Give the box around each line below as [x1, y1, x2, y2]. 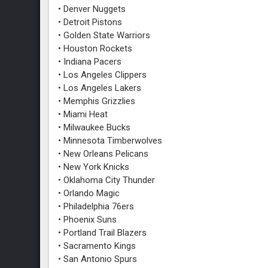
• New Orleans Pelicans [58, 148, 149, 159]
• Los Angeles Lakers [58, 83, 142, 93]
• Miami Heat [58, 109, 108, 120]
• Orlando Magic [58, 188, 120, 199]
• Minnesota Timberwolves [58, 135, 163, 146]
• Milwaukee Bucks [58, 122, 131, 133]
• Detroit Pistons [58, 17, 123, 28]
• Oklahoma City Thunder [58, 175, 156, 185]
